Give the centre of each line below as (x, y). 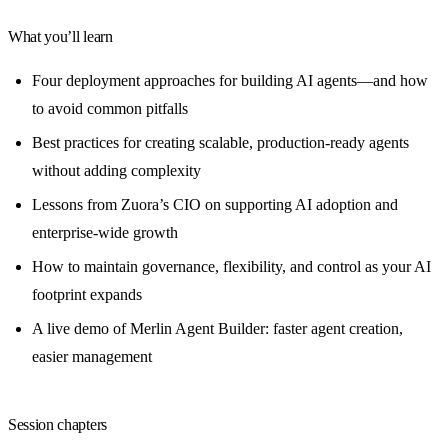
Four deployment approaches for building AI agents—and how (230, 80)
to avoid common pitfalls (110, 108)
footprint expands (87, 294)
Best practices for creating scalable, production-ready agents (220, 142)
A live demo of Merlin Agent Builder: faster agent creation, (217, 328)
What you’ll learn (60, 36)
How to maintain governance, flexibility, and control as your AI (231, 266)
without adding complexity (116, 170)
